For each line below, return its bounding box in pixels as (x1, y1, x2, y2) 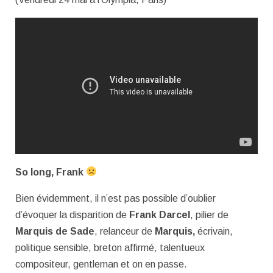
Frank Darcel (129, 209, 190, 220)
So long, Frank (15, 166, 86, 177)
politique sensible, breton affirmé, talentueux (15, 242, 205, 253)
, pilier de (190, 209, 229, 220)
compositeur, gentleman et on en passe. (15, 258, 187, 269)
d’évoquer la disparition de (15, 209, 129, 220)
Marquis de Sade (15, 225, 94, 236)
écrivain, (195, 225, 233, 236)
